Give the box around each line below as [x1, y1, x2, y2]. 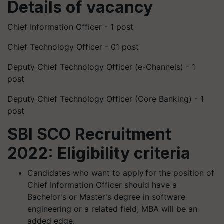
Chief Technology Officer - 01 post [7, 42, 139, 52]
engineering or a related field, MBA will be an [27, 204, 197, 214]
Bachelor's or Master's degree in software [27, 192, 185, 202]
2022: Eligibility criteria [7, 143, 190, 163]
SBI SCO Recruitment [7, 124, 171, 144]
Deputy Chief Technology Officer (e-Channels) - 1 [7, 62, 195, 72]
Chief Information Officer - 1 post [7, 22, 133, 32]
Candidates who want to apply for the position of [27, 168, 214, 178]
